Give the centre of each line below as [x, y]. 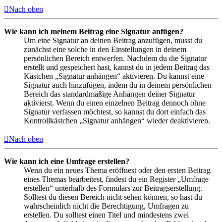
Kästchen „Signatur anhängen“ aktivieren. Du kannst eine [114, 76]
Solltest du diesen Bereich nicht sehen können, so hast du [113, 197]
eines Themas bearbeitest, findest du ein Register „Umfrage [116, 179]
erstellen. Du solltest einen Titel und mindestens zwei [106, 215]
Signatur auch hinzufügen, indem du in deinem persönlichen [118, 85]
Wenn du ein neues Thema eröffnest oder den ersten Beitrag [117, 170]
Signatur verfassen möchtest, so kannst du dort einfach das [115, 111]
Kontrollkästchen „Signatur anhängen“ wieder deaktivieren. [117, 120]
